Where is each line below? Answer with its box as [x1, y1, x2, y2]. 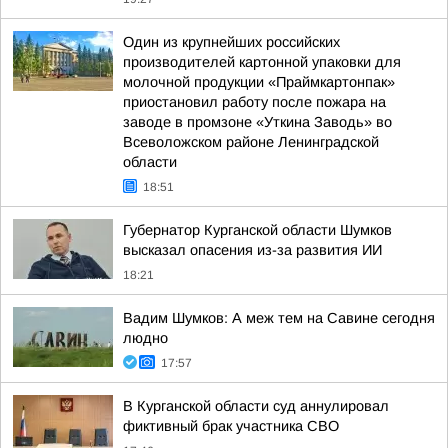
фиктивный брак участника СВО [123, 418, 339, 434]
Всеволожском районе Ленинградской [123, 134, 379, 150]
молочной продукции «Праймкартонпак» [123, 74, 395, 90]
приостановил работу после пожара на [123, 94, 386, 110]
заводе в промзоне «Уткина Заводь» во [123, 114, 392, 130]
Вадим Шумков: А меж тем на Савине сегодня [123, 310, 435, 326]
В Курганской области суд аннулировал [123, 398, 389, 414]
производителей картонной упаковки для [123, 54, 401, 70]
